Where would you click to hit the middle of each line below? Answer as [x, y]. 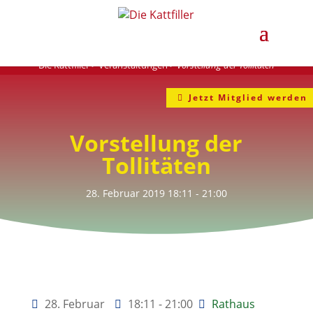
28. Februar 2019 [125, 194]
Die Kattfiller [64, 65]
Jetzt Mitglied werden [248, 97]
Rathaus [233, 304]
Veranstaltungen [133, 65]
